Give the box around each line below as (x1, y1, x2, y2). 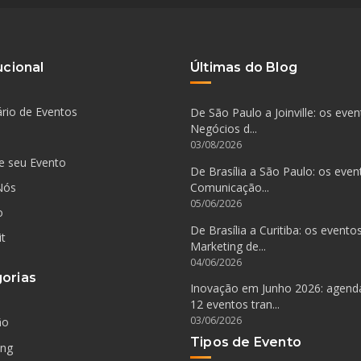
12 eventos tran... (190, 297, 280, 313)
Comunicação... (190, 179, 269, 195)
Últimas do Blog (190, 59, 297, 75)
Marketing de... (190, 238, 266, 254)
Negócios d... (190, 121, 257, 137)
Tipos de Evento (190, 334, 301, 350)
